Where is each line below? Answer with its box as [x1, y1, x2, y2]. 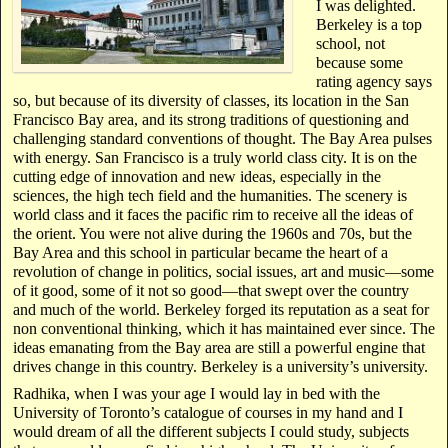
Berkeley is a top [316, 15, 422, 33]
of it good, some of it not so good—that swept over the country [13, 281, 409, 299]
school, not [316, 34, 385, 52]
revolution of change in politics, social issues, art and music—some [13, 262, 434, 280]
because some [316, 53, 403, 71]
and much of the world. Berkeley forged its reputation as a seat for [13, 300, 429, 318]
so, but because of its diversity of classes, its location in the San [13, 91, 409, 109]
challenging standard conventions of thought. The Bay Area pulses [13, 129, 432, 147]
